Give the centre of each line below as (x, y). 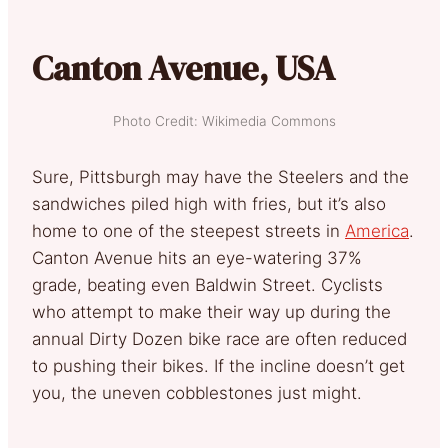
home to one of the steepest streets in (188, 230)
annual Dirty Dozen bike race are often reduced (219, 338)
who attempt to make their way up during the (211, 311)
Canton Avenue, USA (183, 67)
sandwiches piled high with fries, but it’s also (209, 203)
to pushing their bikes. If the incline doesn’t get (218, 365)
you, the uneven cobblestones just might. (197, 392)
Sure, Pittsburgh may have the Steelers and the (220, 176)
